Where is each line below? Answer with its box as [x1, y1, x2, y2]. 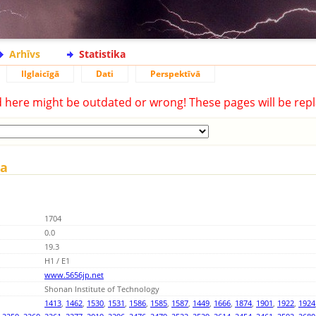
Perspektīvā [150, 68, 200, 80]
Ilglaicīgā [21, 68, 59, 80]
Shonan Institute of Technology [44, 284, 159, 295]
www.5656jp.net [44, 269, 104, 281]
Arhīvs [9, 47, 40, 61]
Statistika [79, 47, 126, 61]
